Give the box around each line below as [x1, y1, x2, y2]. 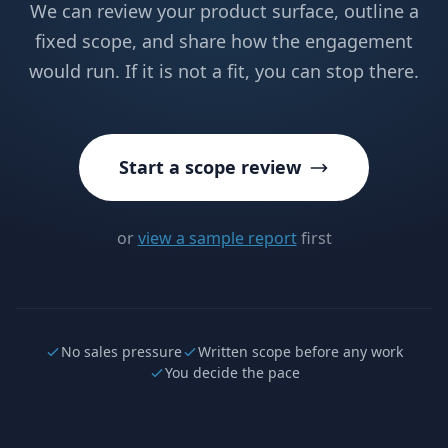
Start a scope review [119, 155, 301, 179]
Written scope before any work [198, 342, 403, 361]
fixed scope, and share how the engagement [35, 29, 413, 53]
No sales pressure [61, 342, 182, 361]
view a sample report [137, 227, 297, 249]
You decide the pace [164, 363, 300, 382]
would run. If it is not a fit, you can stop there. [29, 59, 419, 83]
